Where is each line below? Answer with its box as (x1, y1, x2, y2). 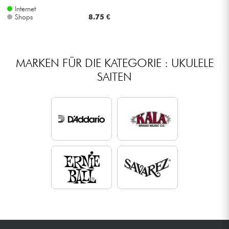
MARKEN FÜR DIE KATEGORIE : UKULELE (15, 55, 214, 70)
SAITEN (97, 69, 132, 83)
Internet (14, 4, 36, 13)
